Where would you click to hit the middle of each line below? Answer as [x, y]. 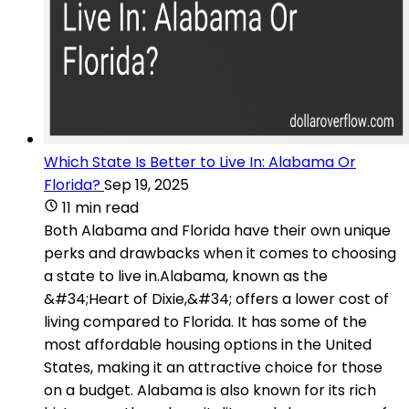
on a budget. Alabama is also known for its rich [210, 390]
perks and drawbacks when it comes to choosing [220, 253]
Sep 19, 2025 [147, 184]
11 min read [100, 207]
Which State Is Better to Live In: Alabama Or [200, 162]
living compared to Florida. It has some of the [205, 321]
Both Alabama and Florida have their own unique [217, 230]
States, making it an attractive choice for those [213, 367]
